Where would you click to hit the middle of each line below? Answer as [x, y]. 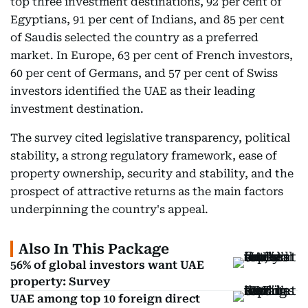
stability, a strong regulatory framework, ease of [144, 156]
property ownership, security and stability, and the [152, 174]
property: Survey [60, 282]
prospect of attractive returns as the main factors [147, 191]
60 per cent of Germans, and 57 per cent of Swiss [144, 73]
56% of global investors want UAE [107, 265]
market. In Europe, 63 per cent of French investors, [152, 55]
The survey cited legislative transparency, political [150, 138]
